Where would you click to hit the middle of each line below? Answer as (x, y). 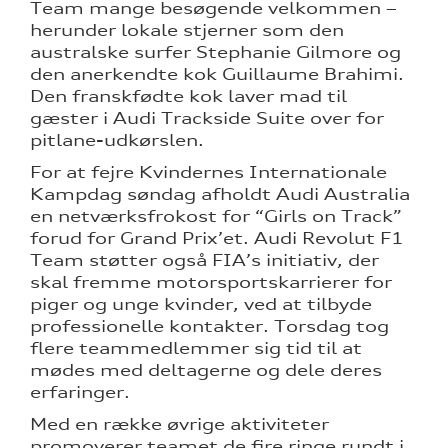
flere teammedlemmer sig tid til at (196, 347)
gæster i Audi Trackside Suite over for (207, 117)
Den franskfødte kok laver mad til (188, 95)
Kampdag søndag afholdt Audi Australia (220, 193)
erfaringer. (80, 391)
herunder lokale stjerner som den (187, 29)
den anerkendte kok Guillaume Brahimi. (217, 73)
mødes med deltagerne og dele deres (206, 369)
